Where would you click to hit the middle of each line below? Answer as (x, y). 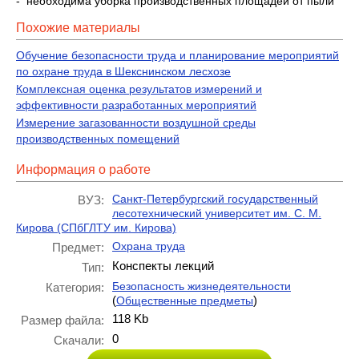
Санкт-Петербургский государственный (215, 199)
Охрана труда (149, 246)
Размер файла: (63, 320)
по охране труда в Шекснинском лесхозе (123, 71)
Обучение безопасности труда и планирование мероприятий (177, 55)
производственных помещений (98, 139)
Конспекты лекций (163, 266)
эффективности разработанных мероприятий (136, 105)
